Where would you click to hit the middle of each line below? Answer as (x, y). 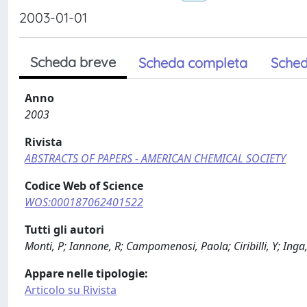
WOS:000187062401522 (84, 202)
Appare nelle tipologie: (86, 273)
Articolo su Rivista (71, 290)
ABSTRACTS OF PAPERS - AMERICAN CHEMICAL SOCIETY (155, 158)
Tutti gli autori (64, 230)
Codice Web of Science (84, 186)
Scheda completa (193, 63)
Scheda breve (73, 62)
